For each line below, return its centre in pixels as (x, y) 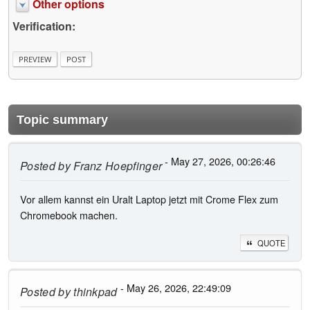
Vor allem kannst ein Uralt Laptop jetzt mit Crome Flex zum (149, 199)
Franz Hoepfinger (116, 166)
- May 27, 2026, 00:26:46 (219, 161)
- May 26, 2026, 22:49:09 (174, 287)
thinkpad (94, 292)
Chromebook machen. (69, 215)
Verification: (44, 26)
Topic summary (62, 120)
